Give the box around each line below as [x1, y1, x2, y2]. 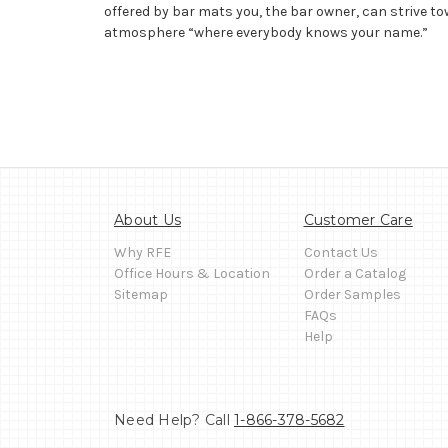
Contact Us [303, 243, 378, 261]
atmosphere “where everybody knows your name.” [103, 23, 428, 41]
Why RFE [114, 243, 171, 261]
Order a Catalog [303, 264, 406, 282]
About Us [114, 210, 181, 229]
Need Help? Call [114, 410, 234, 429]
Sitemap [114, 285, 168, 303]
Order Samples [303, 285, 401, 303]
